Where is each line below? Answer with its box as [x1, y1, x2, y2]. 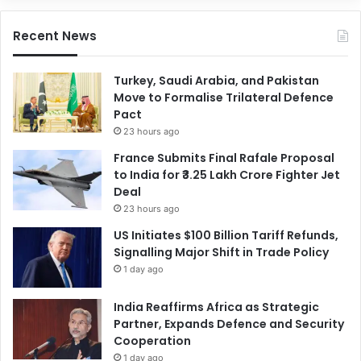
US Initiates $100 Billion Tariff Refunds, [114, 226, 338, 243]
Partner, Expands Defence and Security [114, 315, 344, 332]
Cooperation [114, 332, 191, 349]
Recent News [13, 27, 97, 44]
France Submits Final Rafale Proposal [114, 149, 334, 166]
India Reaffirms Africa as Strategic [114, 298, 319, 315]
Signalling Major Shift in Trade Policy [114, 243, 329, 260]
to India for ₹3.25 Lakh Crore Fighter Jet [114, 166, 340, 183]
